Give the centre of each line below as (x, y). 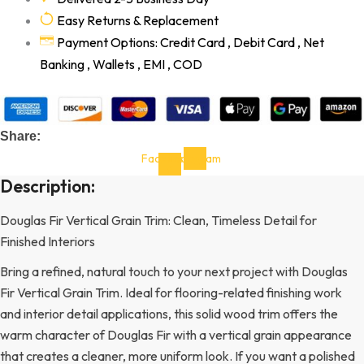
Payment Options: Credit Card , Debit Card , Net (190, 42)
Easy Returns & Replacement (137, 20)
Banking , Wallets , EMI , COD (121, 64)
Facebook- (169, 158)
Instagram (195, 158)
